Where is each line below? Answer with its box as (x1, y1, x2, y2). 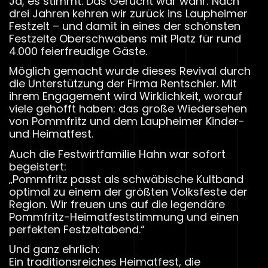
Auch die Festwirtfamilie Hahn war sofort (9, 146, 226, 162)
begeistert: (9, 159, 66, 174)
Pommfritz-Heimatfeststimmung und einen (9, 209, 239, 224)
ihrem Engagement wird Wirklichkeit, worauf (9, 89, 242, 104)
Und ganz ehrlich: (9, 241, 100, 257)
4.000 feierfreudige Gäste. (9, 44, 147, 59)
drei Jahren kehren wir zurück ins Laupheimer (9, 6, 248, 22)
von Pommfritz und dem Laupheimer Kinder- (9, 114, 245, 129)
